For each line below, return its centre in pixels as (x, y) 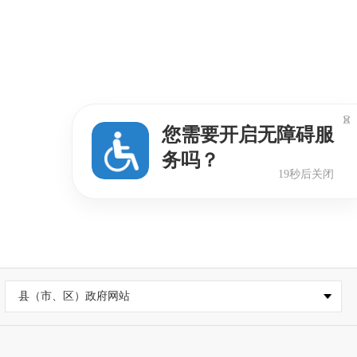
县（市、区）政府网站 (74, 296)
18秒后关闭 (306, 174)
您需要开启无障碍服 (248, 134)
